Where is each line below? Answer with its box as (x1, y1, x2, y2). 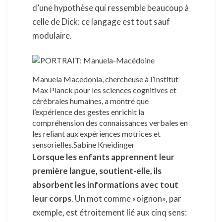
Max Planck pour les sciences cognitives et (32, 85, 176, 95)
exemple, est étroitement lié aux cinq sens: (32, 207, 187, 218)
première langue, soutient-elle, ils (32, 166, 162, 176)
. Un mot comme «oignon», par (71, 193, 181, 204)
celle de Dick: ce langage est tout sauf (32, 16, 170, 27)
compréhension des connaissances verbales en (32, 118, 188, 128)
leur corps (32, 193, 71, 204)
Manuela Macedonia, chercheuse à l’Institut (32, 74, 178, 84)
